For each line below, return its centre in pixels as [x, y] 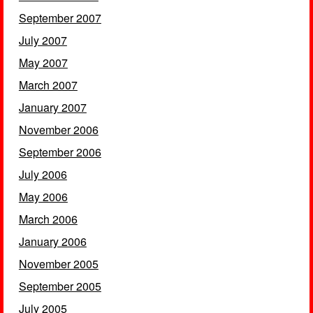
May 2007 [43, 63]
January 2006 [52, 241]
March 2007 [48, 85]
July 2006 [43, 174]
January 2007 [52, 107]
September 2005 [60, 286]
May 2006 [43, 197]
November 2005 [58, 264]
